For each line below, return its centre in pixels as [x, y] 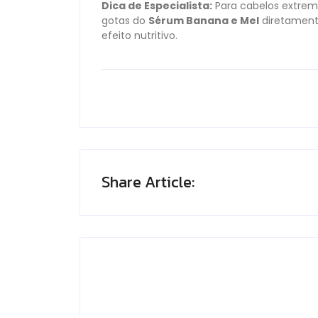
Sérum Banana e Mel [204, 21]
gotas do [125, 21]
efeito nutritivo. [139, 36]
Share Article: [148, 182]
